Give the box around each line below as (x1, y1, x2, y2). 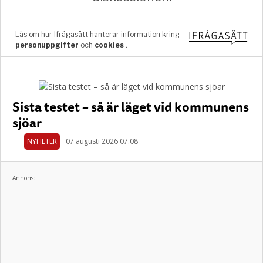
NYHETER (27, 136, 57, 146)
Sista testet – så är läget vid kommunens (12, 96, 249, 117)
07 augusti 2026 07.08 (66, 136, 138, 146)
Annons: (12, 174, 35, 182)
